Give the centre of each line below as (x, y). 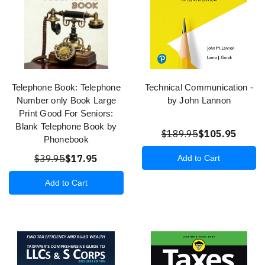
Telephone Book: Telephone (66, 87)
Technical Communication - (199, 87)
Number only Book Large (66, 100)
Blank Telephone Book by (66, 126)
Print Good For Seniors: (66, 113)
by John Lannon (199, 100)
